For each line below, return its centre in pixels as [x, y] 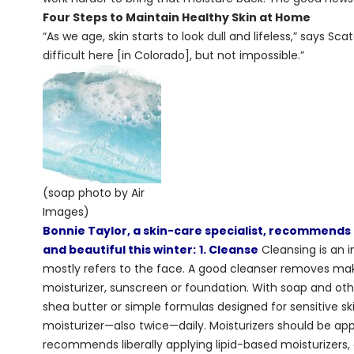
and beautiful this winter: [119, 250]
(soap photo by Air [93, 193]
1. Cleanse [228, 250]
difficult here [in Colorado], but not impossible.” [173, 55]
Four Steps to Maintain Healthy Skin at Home [176, 17]
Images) [66, 212]
